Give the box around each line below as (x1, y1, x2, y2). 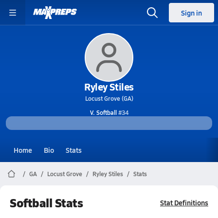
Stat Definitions (160, 198, 208, 207)
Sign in (181, 8, 202, 18)
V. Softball (90, 109, 117, 116)
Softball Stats (10, 194, 83, 211)
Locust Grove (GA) (85, 94, 133, 102)
